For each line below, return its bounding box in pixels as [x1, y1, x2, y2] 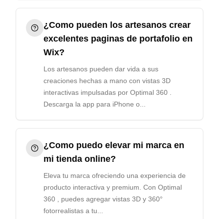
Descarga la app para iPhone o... [44, 100, 146, 108]
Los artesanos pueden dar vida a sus [44, 65, 158, 73]
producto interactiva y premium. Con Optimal [44, 183, 182, 191]
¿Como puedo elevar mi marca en [44, 140, 184, 150]
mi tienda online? [44, 154, 116, 164]
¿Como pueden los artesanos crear [44, 20, 191, 30]
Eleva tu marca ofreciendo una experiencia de [44, 172, 186, 179]
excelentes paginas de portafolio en [44, 34, 193, 44]
